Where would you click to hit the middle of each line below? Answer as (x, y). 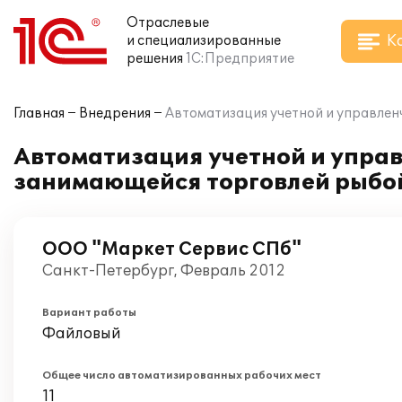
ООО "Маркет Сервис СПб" (172, 249)
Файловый (82, 334)
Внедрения (115, 114)
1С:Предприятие (240, 59)
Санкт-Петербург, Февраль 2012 (164, 271)
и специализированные (204, 41)
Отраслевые (168, 23)
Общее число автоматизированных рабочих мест (182, 376)
